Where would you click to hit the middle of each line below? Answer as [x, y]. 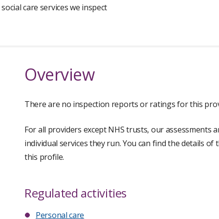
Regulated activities [76, 193]
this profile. [44, 157]
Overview [59, 74]
